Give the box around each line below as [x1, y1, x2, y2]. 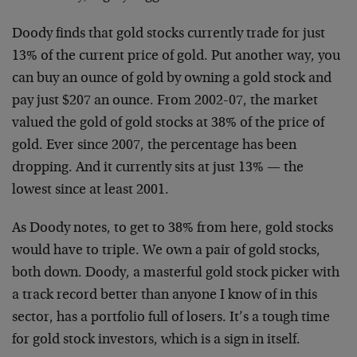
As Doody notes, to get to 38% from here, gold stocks [12, 221, 333, 236]
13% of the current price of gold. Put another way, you [12, 49, 340, 64]
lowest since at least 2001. [12, 182, 169, 198]
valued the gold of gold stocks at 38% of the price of [12, 116, 324, 131]
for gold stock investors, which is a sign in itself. [12, 332, 300, 347]
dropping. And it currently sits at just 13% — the [12, 160, 304, 175]
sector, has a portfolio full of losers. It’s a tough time [12, 310, 330, 325]
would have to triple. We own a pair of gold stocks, [12, 243, 320, 258]
